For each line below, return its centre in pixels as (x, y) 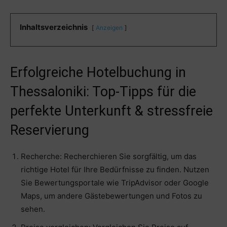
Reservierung (50, 130)
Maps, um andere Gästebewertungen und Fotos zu (111, 196)
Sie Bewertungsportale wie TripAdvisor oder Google (115, 183)
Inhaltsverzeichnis (54, 27)
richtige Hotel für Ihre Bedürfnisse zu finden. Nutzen (115, 170)
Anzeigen (109, 28)
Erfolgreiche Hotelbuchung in (98, 73)
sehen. (33, 209)
